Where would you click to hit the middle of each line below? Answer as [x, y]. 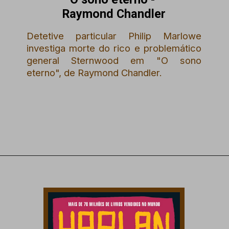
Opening [43, 170]
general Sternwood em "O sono [114, 61]
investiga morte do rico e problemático [114, 48]
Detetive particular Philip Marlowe [114, 36]
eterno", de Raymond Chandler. [95, 73]
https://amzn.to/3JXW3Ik [100, 170]
